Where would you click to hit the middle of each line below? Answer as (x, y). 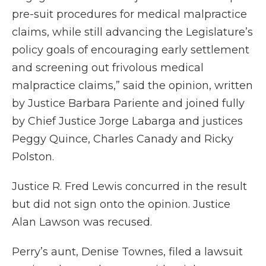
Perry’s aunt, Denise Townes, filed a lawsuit (127, 252)
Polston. (33, 157)
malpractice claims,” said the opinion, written (132, 86)
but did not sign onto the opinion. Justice (121, 205)
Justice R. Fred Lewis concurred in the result (129, 187)
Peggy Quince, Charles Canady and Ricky (123, 139)
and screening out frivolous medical (108, 68)
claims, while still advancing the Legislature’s (132, 32)
